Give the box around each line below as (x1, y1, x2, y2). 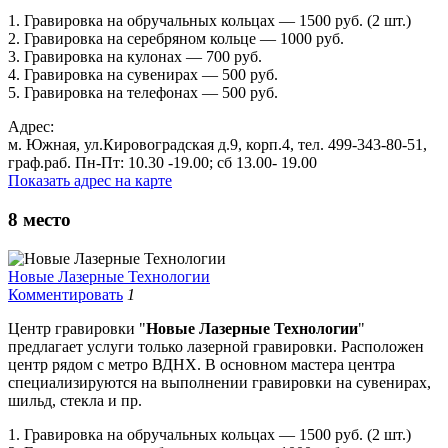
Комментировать (8, 285, 123, 303)
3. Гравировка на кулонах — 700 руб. (8, 48, 262, 66)
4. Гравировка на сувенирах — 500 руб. (8, 66, 278, 84)
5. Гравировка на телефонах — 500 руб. (8, 84, 278, 102)
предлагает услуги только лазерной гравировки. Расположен (8, 337, 424, 355)
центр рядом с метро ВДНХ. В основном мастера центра (8, 355, 395, 373)
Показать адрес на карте (8, 172, 172, 190)
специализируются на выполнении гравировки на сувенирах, (8, 373, 431, 391)
